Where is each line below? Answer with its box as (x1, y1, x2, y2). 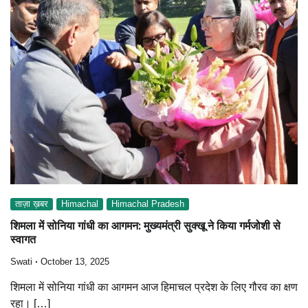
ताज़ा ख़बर (15, 199, 48, 209)
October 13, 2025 (41, 257, 109, 267)
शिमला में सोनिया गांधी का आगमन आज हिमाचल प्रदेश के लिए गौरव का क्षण (10, 281, 298, 294)
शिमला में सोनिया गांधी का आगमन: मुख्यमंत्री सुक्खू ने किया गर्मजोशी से (10, 219, 280, 233)
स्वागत (10, 233, 36, 247)
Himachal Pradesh (111, 199, 184, 209)
